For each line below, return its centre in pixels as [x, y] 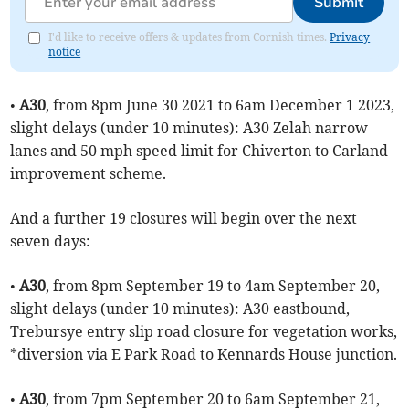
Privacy [350, 37]
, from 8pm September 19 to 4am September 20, [213, 286]
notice [65, 52]
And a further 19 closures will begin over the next [184, 219]
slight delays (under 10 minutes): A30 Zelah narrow [189, 128]
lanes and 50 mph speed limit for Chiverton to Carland [199, 151]
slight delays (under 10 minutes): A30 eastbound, [180, 309]
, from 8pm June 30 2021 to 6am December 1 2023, [220, 105]
